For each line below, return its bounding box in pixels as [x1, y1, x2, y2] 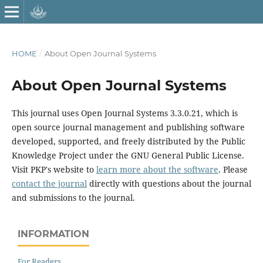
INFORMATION [18, 228, 89, 240]
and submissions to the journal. [11, 191, 135, 203]
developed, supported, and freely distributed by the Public [11, 135, 245, 147]
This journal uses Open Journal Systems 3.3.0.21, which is [11, 107, 238, 119]
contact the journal [11, 177, 87, 189]
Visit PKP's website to [11, 163, 96, 175]
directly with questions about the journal [86, 177, 251, 189]
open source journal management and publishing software [11, 121, 245, 133]
